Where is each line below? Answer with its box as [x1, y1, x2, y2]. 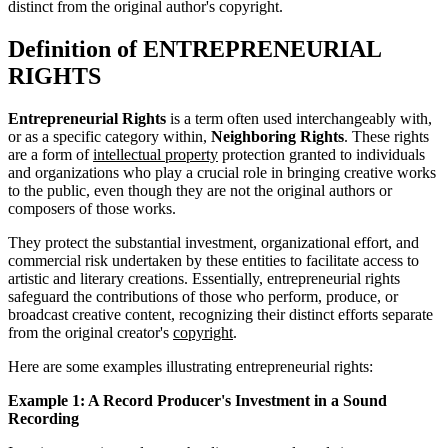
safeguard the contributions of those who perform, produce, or [8, 287, 398, 305]
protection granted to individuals [218, 145, 425, 163]
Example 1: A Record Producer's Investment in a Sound [8, 391, 387, 409]
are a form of [8, 145, 93, 163]
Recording [8, 409, 79, 427]
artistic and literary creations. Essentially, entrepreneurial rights [8, 269, 400, 287]
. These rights [344, 127, 429, 145]
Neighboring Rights [211, 127, 344, 145]
